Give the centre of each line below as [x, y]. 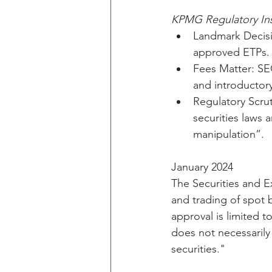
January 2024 [202, 167]
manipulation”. [229, 134]
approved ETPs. [231, 52]
